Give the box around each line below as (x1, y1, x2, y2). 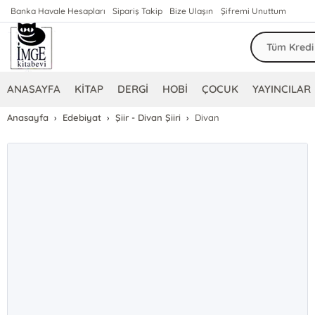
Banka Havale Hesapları (11, 6, 106, 16)
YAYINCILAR (252, 82, 311, 96)
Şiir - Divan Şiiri (115, 112, 181, 123)
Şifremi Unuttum (220, 6, 286, 16)
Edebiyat (63, 112, 102, 123)
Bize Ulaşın (169, 6, 214, 16)
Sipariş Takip (112, 6, 163, 16)
